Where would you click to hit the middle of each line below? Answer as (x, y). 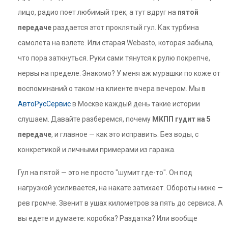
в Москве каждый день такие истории (135, 104)
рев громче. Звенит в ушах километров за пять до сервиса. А (120, 203)
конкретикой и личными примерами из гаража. (97, 150)
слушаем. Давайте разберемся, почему (85, 119)
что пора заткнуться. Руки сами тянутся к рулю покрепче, (114, 58)
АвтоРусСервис (44, 104)
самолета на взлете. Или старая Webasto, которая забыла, (116, 43)
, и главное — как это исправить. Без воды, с (125, 134)
